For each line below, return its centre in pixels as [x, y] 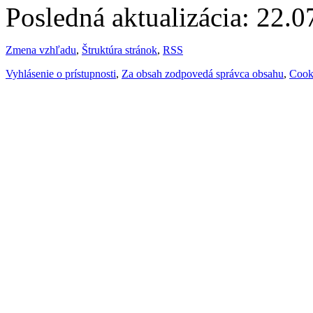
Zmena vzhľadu [41, 50]
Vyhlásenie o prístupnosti [61, 73]
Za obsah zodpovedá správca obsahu [203, 73]
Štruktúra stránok [119, 50]
